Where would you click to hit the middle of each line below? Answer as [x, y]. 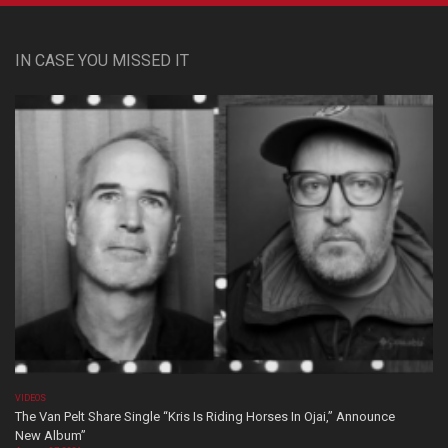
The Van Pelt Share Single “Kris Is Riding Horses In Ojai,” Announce [205, 416]
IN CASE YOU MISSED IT [102, 60]
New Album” [50, 435]
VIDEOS [31, 397]
